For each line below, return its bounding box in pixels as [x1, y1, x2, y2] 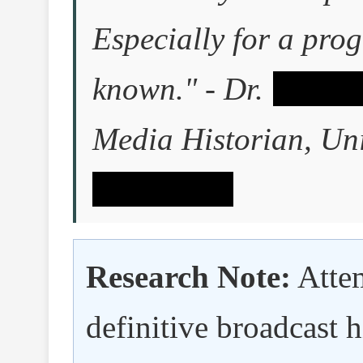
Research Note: [86, 259, 291, 295]
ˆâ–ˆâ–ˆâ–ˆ [92, 172, 232, 207]
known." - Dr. [92, 71, 271, 107]
